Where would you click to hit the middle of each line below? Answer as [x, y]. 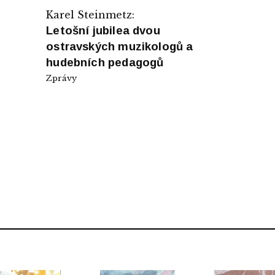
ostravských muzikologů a [120, 46]
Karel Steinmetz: [91, 14]
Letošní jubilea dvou [103, 30]
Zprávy [62, 78]
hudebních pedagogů [105, 62]
